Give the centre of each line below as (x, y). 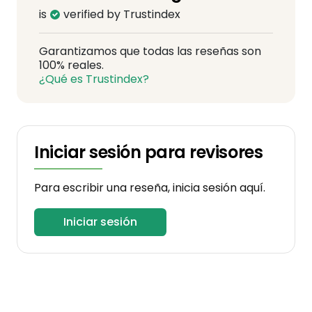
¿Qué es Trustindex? (94, 79)
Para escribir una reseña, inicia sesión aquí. (150, 188)
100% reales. (71, 65)
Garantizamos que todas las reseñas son (150, 51)
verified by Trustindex (120, 14)
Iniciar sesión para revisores (149, 152)
